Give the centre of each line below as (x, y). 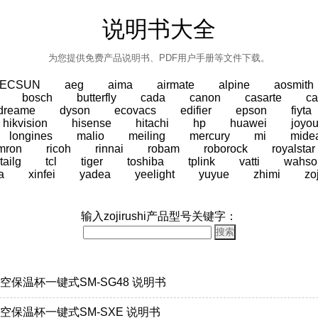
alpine (234, 85)
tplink (201, 161)
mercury (209, 136)
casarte (263, 98)
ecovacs (135, 110)
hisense (91, 123)
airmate (176, 85)
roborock (226, 149)
